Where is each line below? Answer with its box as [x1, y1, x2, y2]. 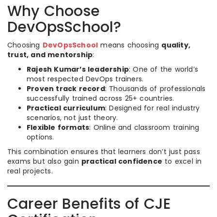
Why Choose [7, 1, 100, 21]
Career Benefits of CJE [7, 194, 171, 214]
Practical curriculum [27, 103, 105, 113]
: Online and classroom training [89, 123, 200, 132]
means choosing [98, 40, 162, 50]
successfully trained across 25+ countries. [27, 93, 174, 103]
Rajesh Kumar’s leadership [27, 64, 129, 74]
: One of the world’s [129, 64, 198, 74]
